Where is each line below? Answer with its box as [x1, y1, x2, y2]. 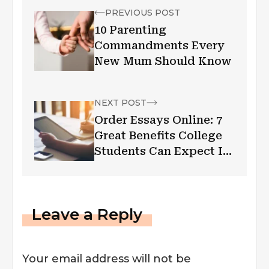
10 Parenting [94, 23, 166, 36]
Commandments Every [94, 38, 225, 52]
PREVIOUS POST [105, 7, 180, 18]
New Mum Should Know [94, 54, 232, 67]
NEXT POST [94, 97, 147, 108]
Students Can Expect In [94, 144, 230, 157]
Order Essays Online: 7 [94, 113, 222, 126]
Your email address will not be [22, 252, 191, 265]
